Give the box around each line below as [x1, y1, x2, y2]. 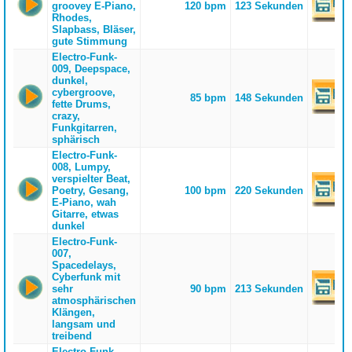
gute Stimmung [51, 35, 127, 47]
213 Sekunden [235, 283, 304, 295]
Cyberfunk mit [51, 271, 120, 283]
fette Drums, [51, 98, 111, 110]
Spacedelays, [51, 259, 116, 271]
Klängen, [51, 306, 95, 318]
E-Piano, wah [51, 196, 116, 208]
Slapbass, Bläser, [51, 24, 136, 35]
